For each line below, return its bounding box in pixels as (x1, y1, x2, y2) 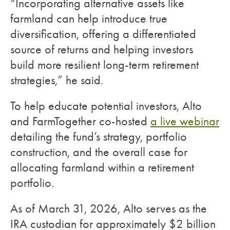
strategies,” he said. (10, 73, 103, 87)
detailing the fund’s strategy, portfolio (10, 129, 187, 144)
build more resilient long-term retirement (10, 57, 199, 72)
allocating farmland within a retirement (10, 160, 194, 175)
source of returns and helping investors (10, 42, 193, 56)
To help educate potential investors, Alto (10, 99, 202, 113)
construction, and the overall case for (10, 145, 187, 159)
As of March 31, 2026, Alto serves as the (10, 201, 207, 216)
